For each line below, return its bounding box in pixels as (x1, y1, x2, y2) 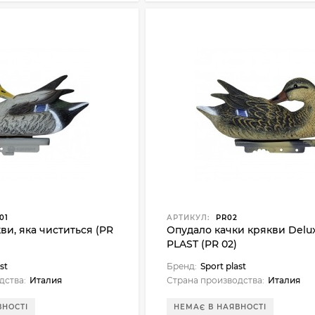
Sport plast (200, 261, 247, 271)
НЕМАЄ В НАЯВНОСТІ (174, 302, 267, 311)
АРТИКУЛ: (167, 213, 210, 222)
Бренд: (167, 261, 198, 271)
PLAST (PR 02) (167, 238, 238, 250)
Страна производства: (167, 275, 265, 285)
